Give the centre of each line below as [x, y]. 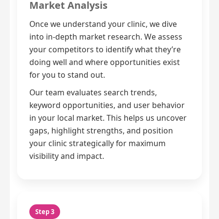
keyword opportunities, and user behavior [107, 105]
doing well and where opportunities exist [105, 62]
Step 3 [45, 212]
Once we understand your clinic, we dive [103, 24]
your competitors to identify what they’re [105, 50]
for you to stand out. [67, 75]
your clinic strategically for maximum [98, 143]
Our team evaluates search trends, [93, 93]
